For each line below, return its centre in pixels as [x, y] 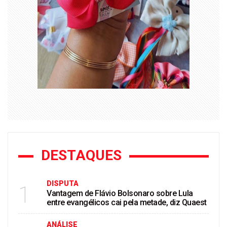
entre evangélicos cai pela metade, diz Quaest [127, 202]
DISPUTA [63, 183]
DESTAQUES [81, 155]
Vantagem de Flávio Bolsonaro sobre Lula [120, 193]
